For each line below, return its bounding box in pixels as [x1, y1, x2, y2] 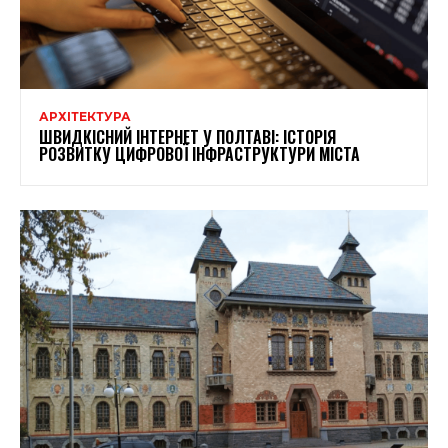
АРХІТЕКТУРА [39, 109, 131, 125]
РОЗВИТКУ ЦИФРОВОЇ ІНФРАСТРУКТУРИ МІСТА [39, 142, 360, 167]
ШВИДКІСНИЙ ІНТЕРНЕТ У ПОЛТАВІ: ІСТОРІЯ [39, 125, 336, 150]
